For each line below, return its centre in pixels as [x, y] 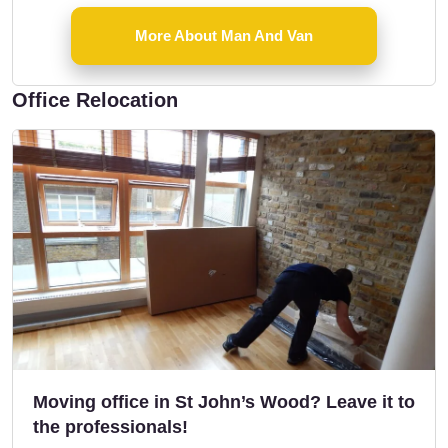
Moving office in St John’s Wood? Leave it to [224, 401]
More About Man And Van [224, 35]
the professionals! [110, 426]
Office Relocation [95, 99]
